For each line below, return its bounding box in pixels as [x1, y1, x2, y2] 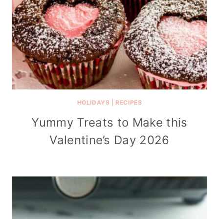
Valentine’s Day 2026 [49, 133, 170, 147]
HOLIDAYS [77, 99, 110, 106]
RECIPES [115, 99, 142, 106]
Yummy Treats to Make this [31, 115, 188, 130]
